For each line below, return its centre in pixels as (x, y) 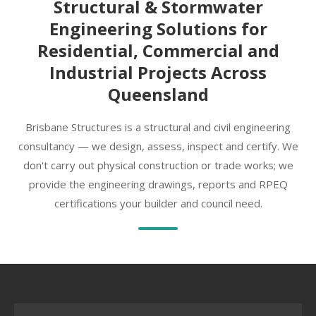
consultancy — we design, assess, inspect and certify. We (158, 146)
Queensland (158, 94)
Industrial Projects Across (158, 72)
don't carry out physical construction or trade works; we (158, 165)
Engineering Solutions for (158, 29)
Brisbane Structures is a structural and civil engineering (158, 127)
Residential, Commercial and (158, 50)
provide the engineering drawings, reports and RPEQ (158, 184)
